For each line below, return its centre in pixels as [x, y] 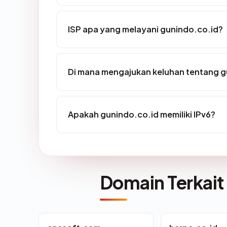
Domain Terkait [162, 182]
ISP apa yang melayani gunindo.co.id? [145, 29]
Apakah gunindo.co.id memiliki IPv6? [142, 115]
